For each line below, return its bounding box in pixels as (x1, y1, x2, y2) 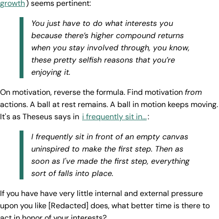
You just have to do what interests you (31, 18, 173, 29)
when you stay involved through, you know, (31, 43, 190, 53)
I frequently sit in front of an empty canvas (31, 131, 188, 142)
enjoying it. (31, 67, 70, 78)
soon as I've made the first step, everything (31, 156, 190, 167)
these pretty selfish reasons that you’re (31, 55, 175, 66)
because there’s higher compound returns (31, 30, 184, 41)
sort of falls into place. (31, 168, 113, 179)
